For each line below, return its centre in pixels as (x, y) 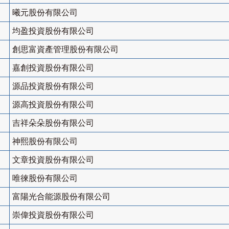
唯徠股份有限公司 (45, 178)
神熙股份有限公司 (45, 142)
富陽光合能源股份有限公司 (61, 197)
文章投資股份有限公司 (53, 160)
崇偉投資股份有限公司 (53, 215)
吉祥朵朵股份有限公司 (53, 123)
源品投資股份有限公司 (53, 86)
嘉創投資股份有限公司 (53, 68)
